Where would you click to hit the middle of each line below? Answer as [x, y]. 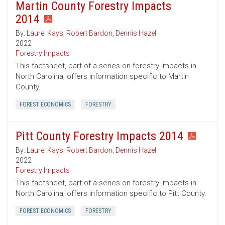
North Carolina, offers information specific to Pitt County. [111, 194]
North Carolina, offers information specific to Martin [102, 77]
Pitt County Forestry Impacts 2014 [99, 136]
